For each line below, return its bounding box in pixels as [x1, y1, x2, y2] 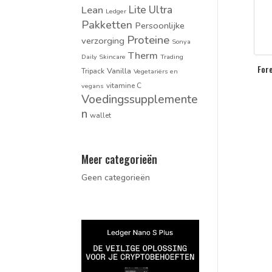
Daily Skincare [81, 52, 126, 61]
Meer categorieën [81, 151, 158, 167]
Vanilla [107, 65, 132, 76]
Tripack [81, 66, 105, 76]
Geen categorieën [81, 171, 151, 183]
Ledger [106, 6, 127, 16]
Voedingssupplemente [81, 91, 199, 107]
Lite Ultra [129, 2, 173, 17]
